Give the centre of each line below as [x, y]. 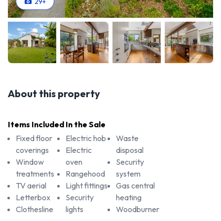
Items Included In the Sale [57, 125]
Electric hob [86, 138]
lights [75, 209]
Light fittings [87, 186]
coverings [32, 150]
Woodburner [137, 209]
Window [30, 162]
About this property [54, 94]
